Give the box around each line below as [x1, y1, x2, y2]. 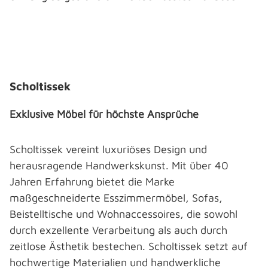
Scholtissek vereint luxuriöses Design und [10, 143, 207, 156]
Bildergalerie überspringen [24, 44, 139, 54]
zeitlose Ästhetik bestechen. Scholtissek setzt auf [10, 240, 248, 252]
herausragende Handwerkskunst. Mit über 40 [10, 159, 229, 172]
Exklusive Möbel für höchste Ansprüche [10, 108, 202, 120]
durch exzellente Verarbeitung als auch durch [10, 224, 227, 236]
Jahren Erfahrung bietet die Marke [10, 175, 175, 188]
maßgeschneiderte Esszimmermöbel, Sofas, [10, 191, 223, 204]
